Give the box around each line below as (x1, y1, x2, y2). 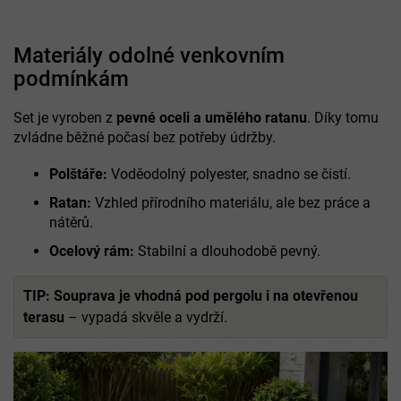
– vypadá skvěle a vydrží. (64, 308, 227, 326)
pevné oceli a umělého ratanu (116, 108, 307, 126)
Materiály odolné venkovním (13, 42, 285, 68)
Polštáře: (49, 165, 107, 183)
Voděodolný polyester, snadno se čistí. (107, 165, 351, 183)
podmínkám (13, 65, 129, 91)
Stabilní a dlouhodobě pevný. (134, 242, 320, 260)
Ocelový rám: (49, 242, 134, 260)
